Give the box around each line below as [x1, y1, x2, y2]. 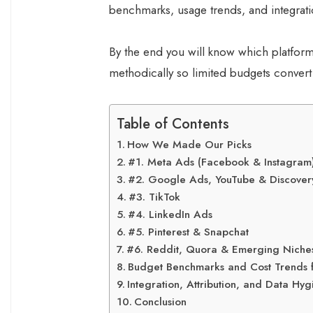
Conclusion [134, 294, 187, 310]
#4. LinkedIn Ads [128, 207, 213, 222]
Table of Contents [117, 112, 229, 134]
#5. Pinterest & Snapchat [128, 224, 249, 240]
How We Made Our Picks [127, 137, 252, 152]
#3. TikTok [129, 189, 181, 205]
